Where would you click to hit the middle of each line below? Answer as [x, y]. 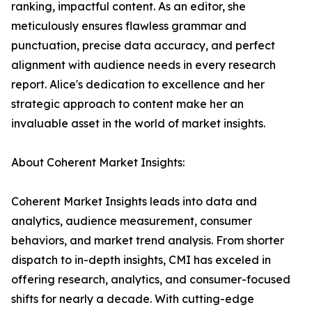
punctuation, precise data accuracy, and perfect [143, 46]
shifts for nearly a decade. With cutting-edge [133, 299]
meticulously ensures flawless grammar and [129, 26]
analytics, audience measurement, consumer [132, 221]
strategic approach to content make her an [127, 104]
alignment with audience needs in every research [143, 65]
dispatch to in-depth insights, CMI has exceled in [141, 260]
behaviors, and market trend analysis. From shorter [148, 241]
